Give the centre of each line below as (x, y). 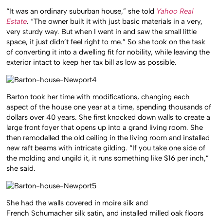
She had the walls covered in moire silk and (77, 203)
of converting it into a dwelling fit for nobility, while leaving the (108, 52)
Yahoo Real (175, 11)
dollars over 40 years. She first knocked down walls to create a (109, 118)
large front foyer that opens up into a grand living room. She (105, 128)
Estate (17, 22)
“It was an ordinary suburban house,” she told (82, 11)
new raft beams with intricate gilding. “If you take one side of (106, 148)
